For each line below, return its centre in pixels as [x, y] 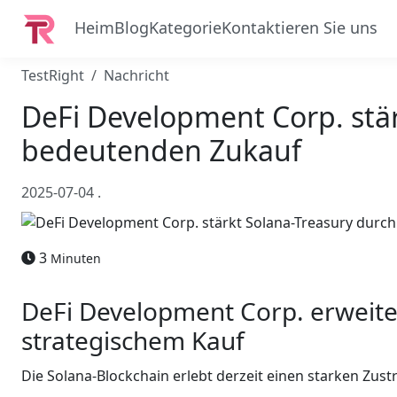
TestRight [53, 75]
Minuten [76, 258]
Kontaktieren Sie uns [300, 27]
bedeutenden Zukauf [161, 150]
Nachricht [136, 75]
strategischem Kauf [133, 340]
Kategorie [185, 27]
